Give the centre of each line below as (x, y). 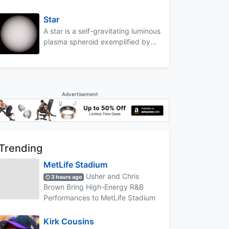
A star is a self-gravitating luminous (102, 31)
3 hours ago (66, 177)
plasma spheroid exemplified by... (100, 41)
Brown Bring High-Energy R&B (94, 187)
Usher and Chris (112, 176)
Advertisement (80, 94)
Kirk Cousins (69, 221)
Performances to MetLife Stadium (99, 197)
